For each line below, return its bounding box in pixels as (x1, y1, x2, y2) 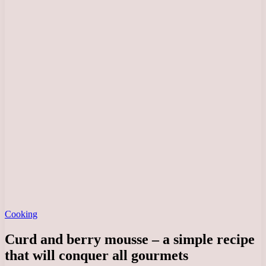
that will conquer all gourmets (5, 247, 188, 263)
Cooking (5, 209, 37, 219)
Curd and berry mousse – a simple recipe (5, 231, 255, 247)
